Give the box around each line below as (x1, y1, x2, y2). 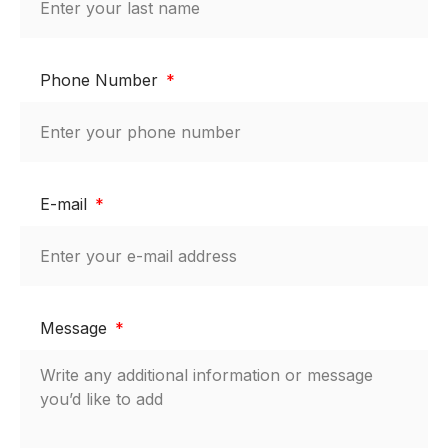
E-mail (40, 194, 92, 215)
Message (40, 318, 112, 339)
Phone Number (40, 70, 163, 91)
